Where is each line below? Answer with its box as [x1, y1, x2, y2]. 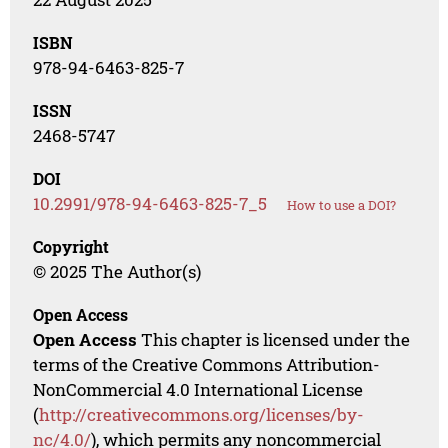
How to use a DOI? [287, 195, 397, 214]
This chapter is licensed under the [137, 327, 411, 351]
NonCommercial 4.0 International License [33, 377, 364, 401]
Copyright [33, 235, 110, 257]
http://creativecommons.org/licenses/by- [39, 402, 365, 426]
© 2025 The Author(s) [33, 259, 202, 283]
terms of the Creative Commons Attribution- [33, 352, 381, 376]
